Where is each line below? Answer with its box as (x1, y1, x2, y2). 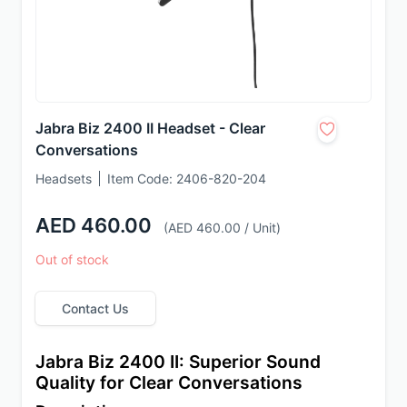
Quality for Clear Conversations (35, 372, 303, 394)
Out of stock (35, 251, 109, 267)
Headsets (35, 170, 95, 186)
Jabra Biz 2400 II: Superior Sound (35, 351, 321, 373)
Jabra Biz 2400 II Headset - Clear (35, 118, 265, 137)
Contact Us (62, 300, 129, 316)
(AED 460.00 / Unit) (164, 219, 281, 235)
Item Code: (107, 170, 176, 186)
